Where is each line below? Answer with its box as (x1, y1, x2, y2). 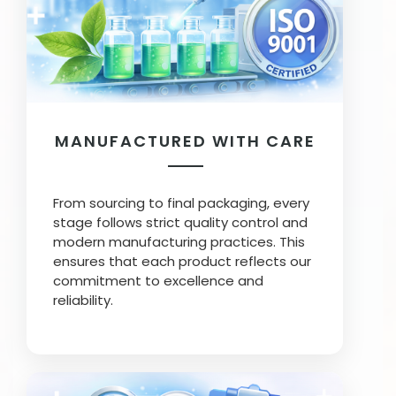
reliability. (53, 290, 113, 309)
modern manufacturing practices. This (53, 232, 305, 251)
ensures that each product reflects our (53, 251, 311, 270)
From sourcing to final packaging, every (53, 193, 309, 212)
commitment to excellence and (53, 270, 263, 290)
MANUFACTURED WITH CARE (54, 129, 316, 152)
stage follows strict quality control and (53, 212, 308, 232)
